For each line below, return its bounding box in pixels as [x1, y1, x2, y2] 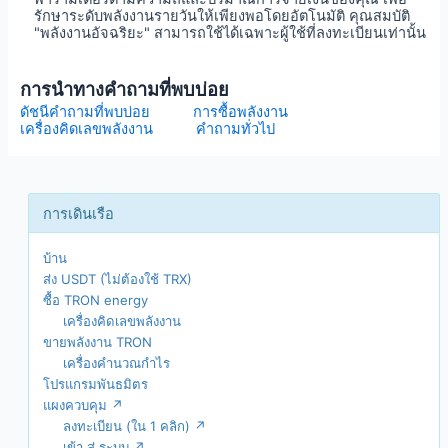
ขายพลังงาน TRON [43, 333, 153, 350]
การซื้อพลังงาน [193, 102, 289, 121]
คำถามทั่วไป [196, 119, 276, 138]
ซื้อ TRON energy [43, 291, 149, 308]
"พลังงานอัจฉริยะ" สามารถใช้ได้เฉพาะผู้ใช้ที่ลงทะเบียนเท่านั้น [34, 23, 427, 42]
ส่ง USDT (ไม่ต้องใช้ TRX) [43, 270, 193, 287]
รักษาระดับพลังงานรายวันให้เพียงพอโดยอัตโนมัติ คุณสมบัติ [34, 6, 411, 25]
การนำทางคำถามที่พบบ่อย [19, 78, 229, 101]
